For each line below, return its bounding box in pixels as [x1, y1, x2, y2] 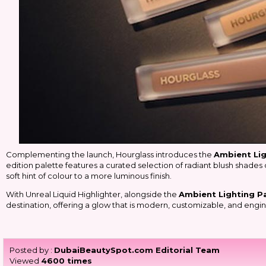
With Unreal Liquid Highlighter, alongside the [6, 189, 179, 199]
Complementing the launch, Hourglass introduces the [6, 150, 214, 159]
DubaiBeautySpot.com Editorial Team [54, 245, 220, 255]
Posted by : [9, 245, 54, 255]
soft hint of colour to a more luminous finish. [6, 171, 173, 180]
